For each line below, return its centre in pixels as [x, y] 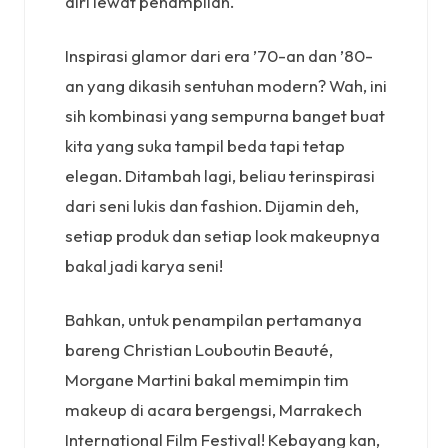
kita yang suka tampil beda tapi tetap [205, 146]
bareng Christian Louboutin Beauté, [199, 350]
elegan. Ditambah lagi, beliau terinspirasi [220, 176]
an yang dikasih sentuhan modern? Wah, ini [226, 86]
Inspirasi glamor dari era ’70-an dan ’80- [219, 56]
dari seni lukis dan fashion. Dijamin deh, [212, 206]
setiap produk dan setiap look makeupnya [222, 236]
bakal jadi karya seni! [144, 266]
